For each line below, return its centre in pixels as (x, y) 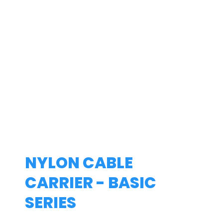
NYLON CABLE (79, 163)
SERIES (51, 202)
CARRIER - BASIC (91, 182)
